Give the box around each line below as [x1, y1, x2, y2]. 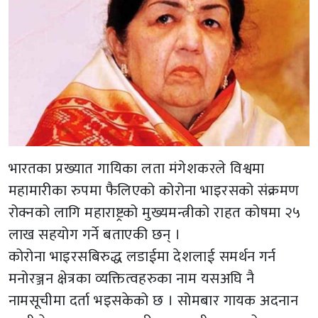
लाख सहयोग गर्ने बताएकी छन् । [9, 222, 181, 248]
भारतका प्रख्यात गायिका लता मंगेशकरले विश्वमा [9, 156, 265, 182]
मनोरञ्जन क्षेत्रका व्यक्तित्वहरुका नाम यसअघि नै [9, 266, 255, 292]
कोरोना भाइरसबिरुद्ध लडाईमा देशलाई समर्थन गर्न [9, 244, 276, 270]
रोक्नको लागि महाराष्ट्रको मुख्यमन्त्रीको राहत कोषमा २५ [9, 200, 301, 226]
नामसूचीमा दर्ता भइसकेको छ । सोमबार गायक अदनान [9, 288, 299, 314]
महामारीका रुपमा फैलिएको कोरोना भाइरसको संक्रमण [9, 178, 300, 204]
